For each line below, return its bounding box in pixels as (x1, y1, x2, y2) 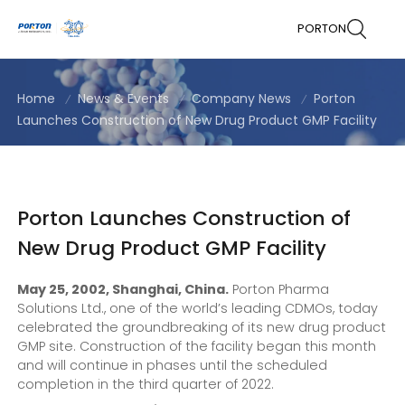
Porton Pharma (229, 280, 330, 299)
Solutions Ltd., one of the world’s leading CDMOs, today (17, 299, 379, 318)
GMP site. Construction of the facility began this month (17, 337, 377, 356)
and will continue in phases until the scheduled (17, 356, 328, 375)
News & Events (78, 89, 170, 108)
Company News (192, 89, 292, 108)
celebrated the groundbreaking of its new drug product (17, 318, 387, 337)
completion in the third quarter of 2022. (17, 375, 275, 394)
